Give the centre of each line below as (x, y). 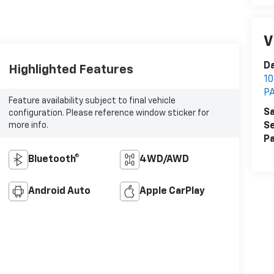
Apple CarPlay (172, 191)
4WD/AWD (165, 159)
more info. (28, 125)
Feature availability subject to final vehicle (92, 101)
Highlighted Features (71, 70)
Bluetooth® (54, 159)
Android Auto (59, 191)
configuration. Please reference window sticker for (109, 113)
